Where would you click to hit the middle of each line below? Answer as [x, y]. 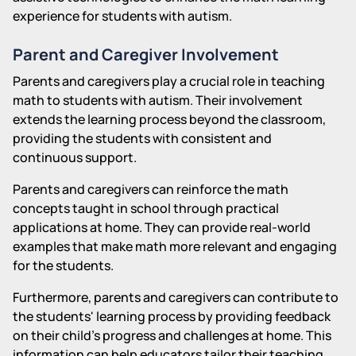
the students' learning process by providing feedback [172, 316]
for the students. [63, 265]
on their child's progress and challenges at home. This [172, 335]
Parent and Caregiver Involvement [146, 54]
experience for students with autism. [122, 15]
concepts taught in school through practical [146, 208]
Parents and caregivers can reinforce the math [151, 189]
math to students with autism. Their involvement [158, 100]
